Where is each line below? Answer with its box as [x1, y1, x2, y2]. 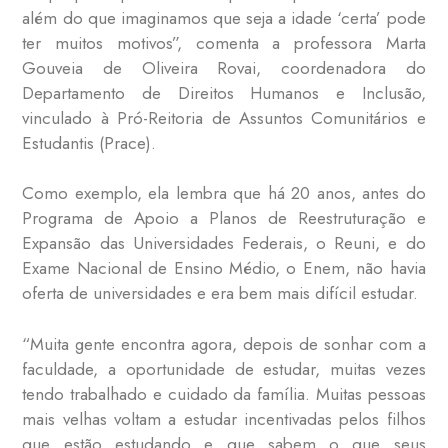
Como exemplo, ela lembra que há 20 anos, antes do [22, 181, 426, 206]
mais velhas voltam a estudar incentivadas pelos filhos [22, 406, 426, 431]
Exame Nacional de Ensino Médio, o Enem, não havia [22, 256, 426, 281]
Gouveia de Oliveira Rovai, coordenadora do [22, 55, 426, 80]
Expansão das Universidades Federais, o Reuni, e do [22, 231, 426, 256]
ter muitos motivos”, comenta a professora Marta [22, 30, 426, 55]
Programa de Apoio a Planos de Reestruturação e [22, 206, 426, 231]
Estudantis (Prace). [22, 130, 157, 155]
